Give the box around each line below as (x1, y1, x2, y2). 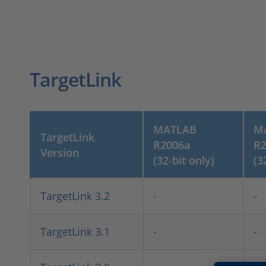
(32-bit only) (153, 153, 214, 167)
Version (40, 145, 79, 160)
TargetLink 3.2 (40, 189, 110, 203)
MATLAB (153, 122, 197, 137)
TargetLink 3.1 (40, 224, 110, 239)
